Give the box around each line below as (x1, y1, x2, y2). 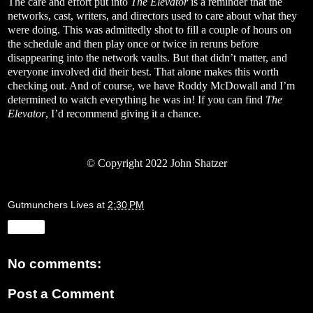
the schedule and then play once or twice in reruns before (8, 37, 259, 50)
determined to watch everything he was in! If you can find (8, 93, 265, 105)
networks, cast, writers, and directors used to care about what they (8, 9, 297, 22)
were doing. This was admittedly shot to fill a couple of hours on (8, 23, 291, 36)
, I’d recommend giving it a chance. (45, 107, 201, 119)
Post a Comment (8, 286, 114, 302)
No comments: (8, 256, 101, 271)
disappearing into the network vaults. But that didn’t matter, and (8, 51, 287, 64)
